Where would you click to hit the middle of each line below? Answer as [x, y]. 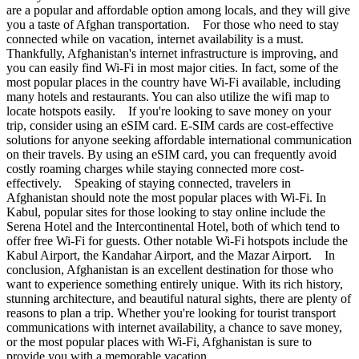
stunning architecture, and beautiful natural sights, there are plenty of [179, 299]
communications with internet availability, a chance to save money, [174, 328]
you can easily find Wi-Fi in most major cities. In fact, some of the [172, 68]
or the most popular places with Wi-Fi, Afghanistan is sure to [159, 342]
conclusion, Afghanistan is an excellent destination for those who [170, 270]
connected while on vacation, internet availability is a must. [155, 39]
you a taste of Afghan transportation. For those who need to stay [173, 25]
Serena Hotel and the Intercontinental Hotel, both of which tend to [173, 227]
